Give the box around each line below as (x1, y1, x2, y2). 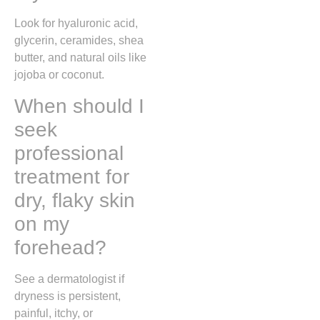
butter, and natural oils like (14, 51, 146, 64)
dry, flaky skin (14, 189, 135, 211)
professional (14, 141, 124, 164)
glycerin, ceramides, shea (14, 34, 144, 47)
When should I (14, 94, 144, 117)
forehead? (14, 236, 106, 259)
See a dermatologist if (14, 272, 124, 285)
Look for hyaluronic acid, (14, 17, 138, 30)
